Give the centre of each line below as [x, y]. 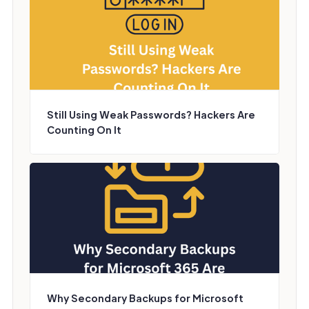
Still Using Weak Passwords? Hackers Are [151, 114]
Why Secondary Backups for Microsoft [145, 298]
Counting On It [84, 130]
